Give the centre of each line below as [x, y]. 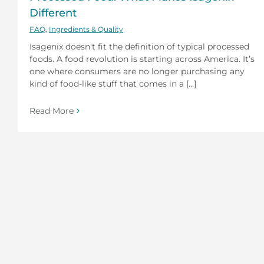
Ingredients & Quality [86, 29]
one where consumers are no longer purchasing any [137, 71]
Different [53, 13]
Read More [52, 110]
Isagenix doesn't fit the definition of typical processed [139, 46]
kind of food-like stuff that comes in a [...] [113, 83]
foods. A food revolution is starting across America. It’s [142, 59]
